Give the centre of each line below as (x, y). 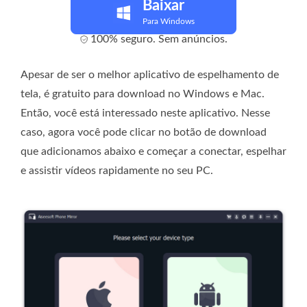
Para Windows (168, 22)
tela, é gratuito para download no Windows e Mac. (143, 94)
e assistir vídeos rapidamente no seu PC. (117, 171)
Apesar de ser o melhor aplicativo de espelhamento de (150, 75)
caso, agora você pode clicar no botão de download (144, 133)
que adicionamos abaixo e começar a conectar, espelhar (153, 152)
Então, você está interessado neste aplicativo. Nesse (145, 113)
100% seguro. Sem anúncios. (159, 39)
